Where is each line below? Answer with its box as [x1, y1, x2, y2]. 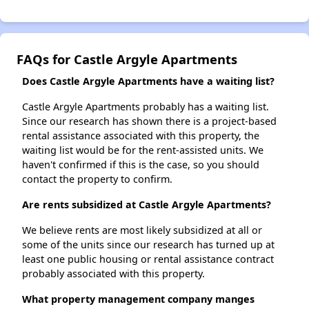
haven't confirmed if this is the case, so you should [22, 157, 259, 171]
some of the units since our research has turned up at [22, 237, 275, 251]
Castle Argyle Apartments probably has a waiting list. [22, 99, 269, 113]
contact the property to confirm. [22, 172, 172, 186]
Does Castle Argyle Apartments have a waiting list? [22, 74, 275, 88]
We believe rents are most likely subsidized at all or [22, 223, 262, 237]
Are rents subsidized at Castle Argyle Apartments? [22, 197, 271, 211]
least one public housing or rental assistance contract [22, 252, 274, 266]
